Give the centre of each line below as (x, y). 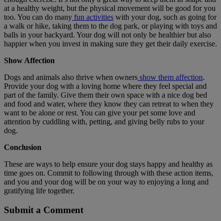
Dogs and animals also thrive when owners (71, 77)
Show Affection (29, 60)
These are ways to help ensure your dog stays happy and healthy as (108, 164)
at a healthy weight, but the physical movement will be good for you (110, 8)
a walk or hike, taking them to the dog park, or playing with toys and (110, 26)
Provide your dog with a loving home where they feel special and (105, 86)
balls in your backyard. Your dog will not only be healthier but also (108, 35)
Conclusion (23, 147)
